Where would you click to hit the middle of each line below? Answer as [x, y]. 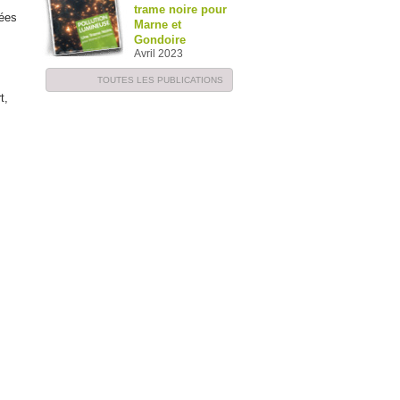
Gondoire [160, 40]
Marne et [158, 25]
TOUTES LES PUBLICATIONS [160, 80]
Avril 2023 [158, 54]
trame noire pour [180, 9]
